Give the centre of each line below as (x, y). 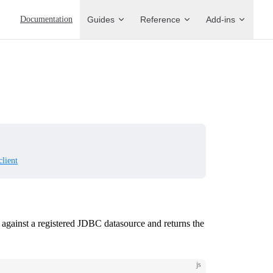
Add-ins (221, 19)
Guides (101, 19)
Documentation (46, 19)
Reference (160, 19)
